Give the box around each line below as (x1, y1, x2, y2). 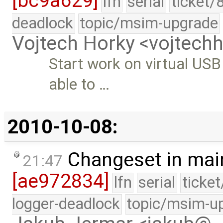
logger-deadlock (12, 195, 120, 214)
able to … (49, 75, 110, 94)
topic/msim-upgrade (80, 14, 219, 33)
